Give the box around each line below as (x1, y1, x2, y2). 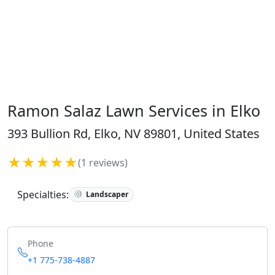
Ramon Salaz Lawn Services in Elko (7, 100, 260, 121)
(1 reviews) (78, 156, 128, 169)
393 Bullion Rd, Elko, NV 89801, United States (7, 125, 260, 142)
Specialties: (17, 188, 69, 201)
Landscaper (83, 188, 128, 199)
